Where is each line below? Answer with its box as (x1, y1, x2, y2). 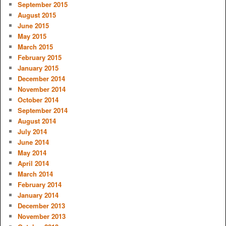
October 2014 (17, 94, 59, 104)
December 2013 (17, 200, 65, 210)
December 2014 (17, 73, 65, 83)
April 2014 (17, 158, 49, 168)
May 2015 (17, 31, 46, 41)
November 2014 (17, 84, 66, 94)
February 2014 (17, 179, 62, 189)
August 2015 (17, 10, 56, 20)
